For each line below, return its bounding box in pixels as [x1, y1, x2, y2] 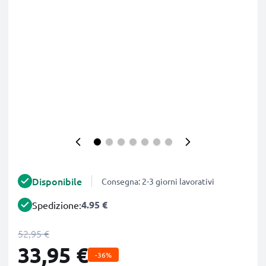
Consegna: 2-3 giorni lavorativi [102, 176, 214, 186]
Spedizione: [32, 199, 81, 211]
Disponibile [32, 175, 82, 188]
